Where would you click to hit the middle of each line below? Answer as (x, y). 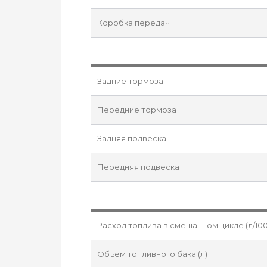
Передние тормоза (137, 110)
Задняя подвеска (132, 138)
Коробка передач (133, 23)
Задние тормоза (130, 81)
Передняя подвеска (138, 167)
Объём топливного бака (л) (152, 254)
